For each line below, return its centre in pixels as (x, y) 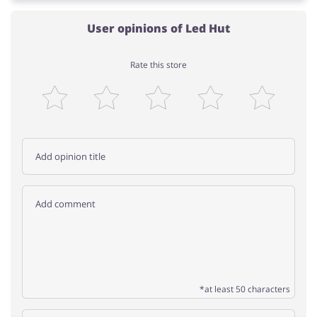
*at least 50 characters (245, 289)
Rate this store (158, 64)
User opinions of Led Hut (158, 28)
